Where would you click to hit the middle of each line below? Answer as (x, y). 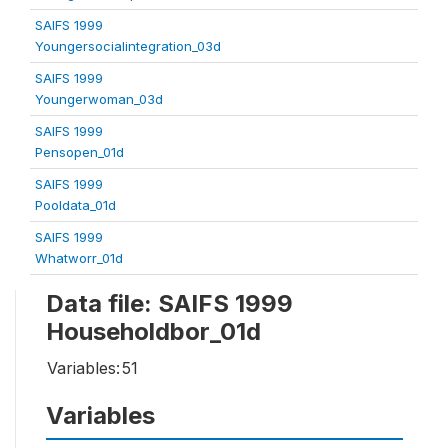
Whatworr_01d (79, 258)
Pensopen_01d (79, 152)
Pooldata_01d (75, 205)
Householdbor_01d (153, 331)
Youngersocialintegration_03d (128, 46)
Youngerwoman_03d (99, 99)
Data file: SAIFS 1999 (169, 303)
